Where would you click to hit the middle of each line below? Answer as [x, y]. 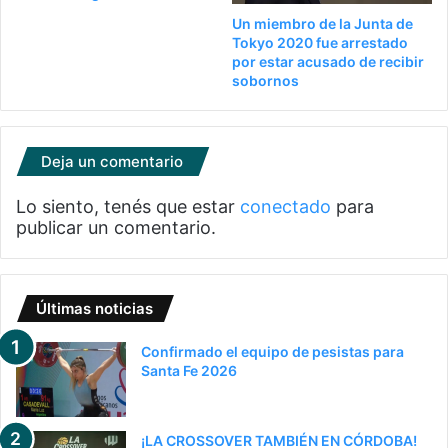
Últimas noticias [94, 308]
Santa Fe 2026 [189, 370]
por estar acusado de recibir [328, 61]
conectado [285, 206]
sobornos [265, 80]
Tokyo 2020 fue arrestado [320, 42]
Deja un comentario [112, 161]
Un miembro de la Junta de [322, 23]
